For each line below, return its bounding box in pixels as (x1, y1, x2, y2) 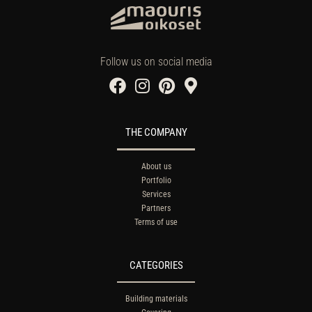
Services (141, 189, 171, 199)
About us (141, 161, 171, 171)
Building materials (125, 294, 187, 304)
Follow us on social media (100, 55, 212, 69)
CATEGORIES (129, 258, 183, 272)
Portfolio (141, 175, 171, 185)
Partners (141, 203, 171, 213)
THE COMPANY (125, 126, 187, 139)
